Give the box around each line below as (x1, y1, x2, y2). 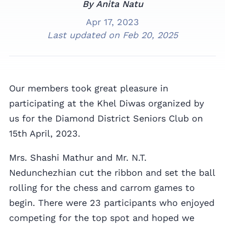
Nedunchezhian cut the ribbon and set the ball (9, 167, 215, 178)
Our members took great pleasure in (9, 83, 168, 94)
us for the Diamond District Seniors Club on (9, 113, 203, 124)
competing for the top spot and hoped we (9, 212, 194, 223)
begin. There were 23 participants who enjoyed (9, 197, 214, 208)
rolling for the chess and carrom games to (9, 182, 195, 193)
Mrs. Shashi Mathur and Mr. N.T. (9, 152, 147, 163)
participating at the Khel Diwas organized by (9, 98, 204, 109)
